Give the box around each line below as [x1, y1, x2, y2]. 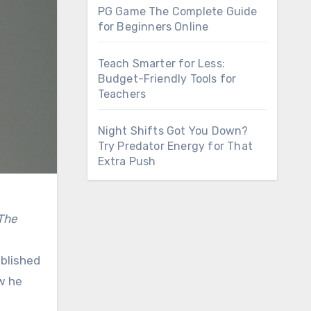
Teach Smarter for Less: [97, 57, 226, 70]
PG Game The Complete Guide [97, 5, 258, 18]
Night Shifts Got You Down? [97, 124, 249, 137]
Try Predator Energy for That [97, 140, 253, 153]
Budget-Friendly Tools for [97, 72, 237, 85]
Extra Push [97, 155, 156, 168]
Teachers [97, 87, 146, 101]
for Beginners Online [97, 20, 209, 33]
